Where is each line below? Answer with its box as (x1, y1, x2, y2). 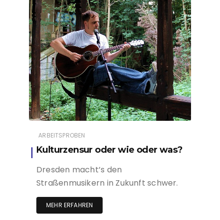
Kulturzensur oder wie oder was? (36, 144, 183, 156)
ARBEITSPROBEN (38, 131, 85, 140)
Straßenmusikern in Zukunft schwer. (36, 177, 178, 189)
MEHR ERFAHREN (46, 201, 93, 210)
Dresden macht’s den (36, 164, 122, 176)
